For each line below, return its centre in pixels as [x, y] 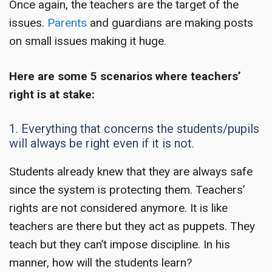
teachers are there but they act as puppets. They [132, 226]
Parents [67, 22]
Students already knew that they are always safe [131, 171]
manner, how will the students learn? [100, 262]
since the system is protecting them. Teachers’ [127, 189]
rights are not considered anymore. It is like [118, 208]
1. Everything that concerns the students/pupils [134, 128]
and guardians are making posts [170, 22]
